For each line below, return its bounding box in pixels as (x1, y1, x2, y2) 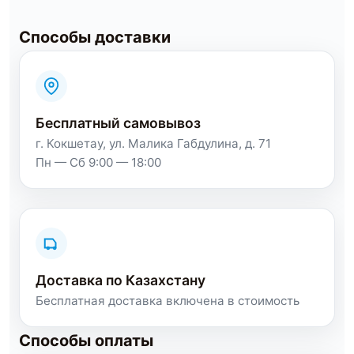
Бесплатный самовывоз (36, 114, 201, 131)
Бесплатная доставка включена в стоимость (36, 292, 299, 308)
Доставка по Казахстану (36, 271, 205, 288)
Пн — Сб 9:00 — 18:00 (36, 154, 161, 170)
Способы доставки (19, 27, 171, 47)
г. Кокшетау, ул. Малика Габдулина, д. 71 (36, 135, 271, 151)
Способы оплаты (19, 330, 153, 350)
